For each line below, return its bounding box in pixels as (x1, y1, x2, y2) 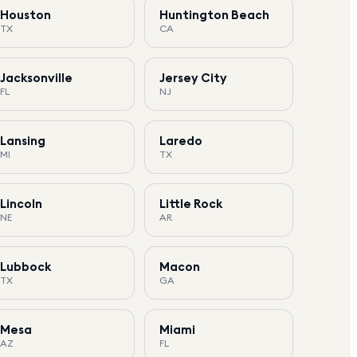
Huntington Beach (159, 6, 269, 22)
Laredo (159, 132, 202, 148)
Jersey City (159, 69, 227, 85)
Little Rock (159, 195, 222, 211)
